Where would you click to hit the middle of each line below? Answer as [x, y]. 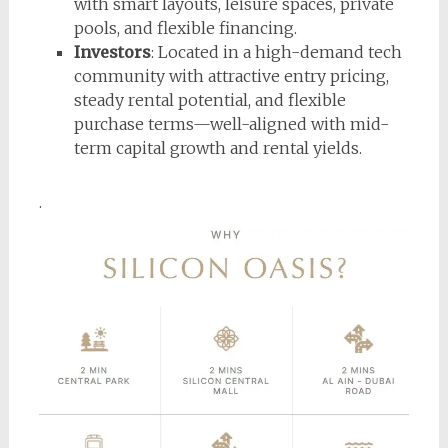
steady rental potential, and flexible [209, 99]
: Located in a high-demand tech [276, 51]
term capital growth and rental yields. [217, 147]
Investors [112, 51]
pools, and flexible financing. [185, 27]
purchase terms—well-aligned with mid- [231, 123]
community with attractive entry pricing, [231, 75]
